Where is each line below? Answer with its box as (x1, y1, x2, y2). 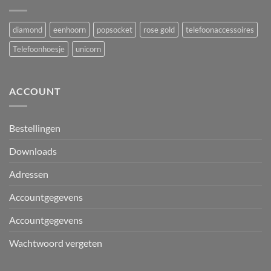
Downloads (9, 145, 57, 157)
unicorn (76, 44, 101, 54)
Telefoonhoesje (13, 44, 65, 54)
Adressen (9, 168, 48, 180)
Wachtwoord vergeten (9, 237, 102, 249)
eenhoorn (53, 25, 86, 35)
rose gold (143, 25, 175, 35)
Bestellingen (9, 122, 60, 134)
